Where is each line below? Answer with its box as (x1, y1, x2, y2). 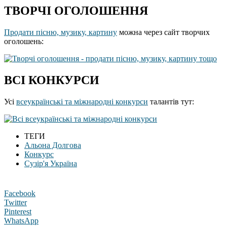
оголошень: (4, 37, 44, 46)
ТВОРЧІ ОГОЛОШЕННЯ (4, 4, 148, 18)
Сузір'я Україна (24, 159, 77, 168)
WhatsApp (4, 216, 39, 225)
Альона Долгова (24, 140, 81, 149)
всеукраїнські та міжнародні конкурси (16, 97, 148, 106)
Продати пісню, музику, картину (4, 28, 117, 37)
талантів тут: (148, 97, 194, 106)
